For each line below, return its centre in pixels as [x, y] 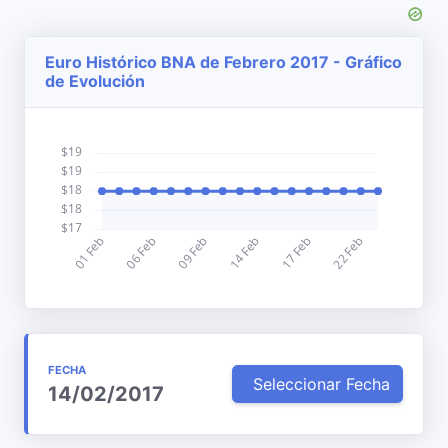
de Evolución [95, 81]
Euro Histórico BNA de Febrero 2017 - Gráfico [223, 62]
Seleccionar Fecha [321, 384]
